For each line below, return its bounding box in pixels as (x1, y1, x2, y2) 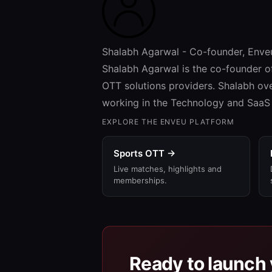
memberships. (114, 175, 167, 185)
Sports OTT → (114, 147, 175, 159)
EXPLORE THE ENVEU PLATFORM (102, 117, 234, 126)
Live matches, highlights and (114, 163, 222, 174)
